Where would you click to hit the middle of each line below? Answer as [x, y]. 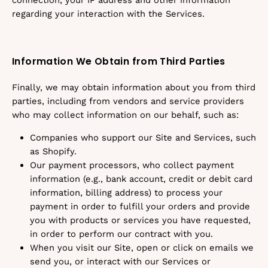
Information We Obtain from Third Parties [119, 61]
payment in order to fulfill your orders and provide [140, 206]
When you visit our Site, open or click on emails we [142, 248]
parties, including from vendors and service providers [128, 101]
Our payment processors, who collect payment [132, 165]
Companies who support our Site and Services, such [143, 138]
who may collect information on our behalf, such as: [125, 115]
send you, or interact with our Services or [120, 261]
